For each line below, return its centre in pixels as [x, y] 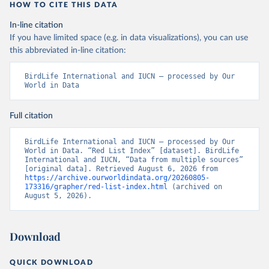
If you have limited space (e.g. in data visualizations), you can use [129, 38]
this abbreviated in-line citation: [68, 50]
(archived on [195, 187]
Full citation [31, 116]
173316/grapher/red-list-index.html [96, 187]
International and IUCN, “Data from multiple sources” [134, 160]
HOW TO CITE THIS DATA [64, 5]
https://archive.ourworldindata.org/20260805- [117, 178]
